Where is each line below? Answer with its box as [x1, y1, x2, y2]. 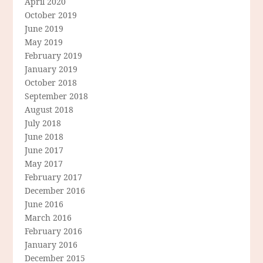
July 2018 [25, 117, 62, 129]
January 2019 [25, 63, 78, 75]
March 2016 [25, 212, 72, 224]
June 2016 [25, 198, 64, 210]
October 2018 [25, 77, 77, 89]
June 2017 [25, 144, 64, 156]
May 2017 [25, 158, 63, 170]
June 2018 [25, 131, 64, 143]
